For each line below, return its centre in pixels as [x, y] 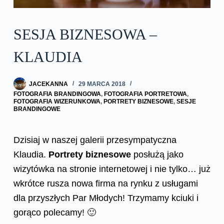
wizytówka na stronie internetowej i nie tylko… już [112, 169]
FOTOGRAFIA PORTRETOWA [145, 94]
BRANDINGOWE [37, 109]
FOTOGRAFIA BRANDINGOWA [57, 94]
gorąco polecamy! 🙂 [54, 213]
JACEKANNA [48, 84]
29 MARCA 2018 [102, 84]
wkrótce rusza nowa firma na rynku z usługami [105, 184]
